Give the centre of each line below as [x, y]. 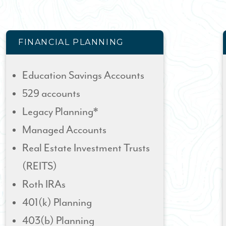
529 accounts [51, 94]
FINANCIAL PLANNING [71, 42]
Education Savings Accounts [83, 76]
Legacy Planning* [60, 112]
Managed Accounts [64, 130]
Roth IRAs [44, 185]
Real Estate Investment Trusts [86, 148]
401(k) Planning [58, 203]
